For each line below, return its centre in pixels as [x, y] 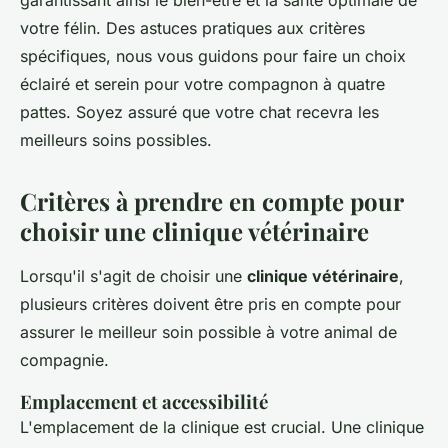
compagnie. [64, 360]
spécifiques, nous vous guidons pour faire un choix [213, 56]
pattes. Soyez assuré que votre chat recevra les [199, 112]
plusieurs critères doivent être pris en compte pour [210, 304]
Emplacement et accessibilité [144, 402]
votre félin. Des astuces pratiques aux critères [192, 28]
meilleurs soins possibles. [116, 140]
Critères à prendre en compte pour [211, 201]
